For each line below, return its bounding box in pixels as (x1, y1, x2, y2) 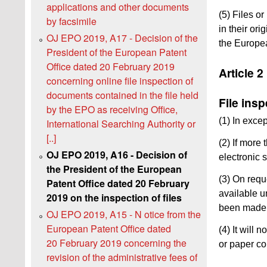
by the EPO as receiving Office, (46, 103, 178, 117)
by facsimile (46, 14, 97, 29)
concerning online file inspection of (46, 74, 193, 88)
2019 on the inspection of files (46, 191, 182, 205)
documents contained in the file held (46, 88, 198, 103)
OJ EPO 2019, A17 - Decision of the (46, 31, 198, 45)
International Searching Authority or (46, 117, 195, 131)
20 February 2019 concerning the (46, 236, 187, 250)
